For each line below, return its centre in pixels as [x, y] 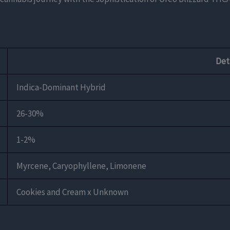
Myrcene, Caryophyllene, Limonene [81, 166]
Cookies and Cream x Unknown [72, 192]
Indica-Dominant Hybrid [61, 88]
